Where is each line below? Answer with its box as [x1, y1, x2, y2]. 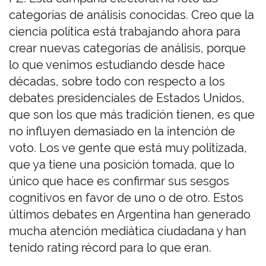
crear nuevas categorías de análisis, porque [9, 41, 246, 56]
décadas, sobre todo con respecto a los [9, 74, 225, 89]
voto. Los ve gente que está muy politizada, [9, 141, 247, 156]
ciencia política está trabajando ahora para [9, 24, 240, 39]
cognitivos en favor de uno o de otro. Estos [9, 191, 243, 205]
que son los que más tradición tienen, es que [9, 107, 255, 122]
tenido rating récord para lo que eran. [9, 240, 211, 255]
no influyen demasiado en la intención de [9, 124, 235, 139]
